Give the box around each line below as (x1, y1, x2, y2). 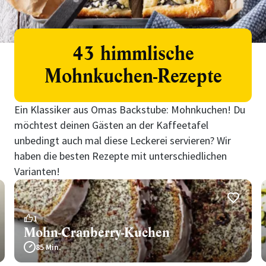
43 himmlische (72, 42, 194, 66)
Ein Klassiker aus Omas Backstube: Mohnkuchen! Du (14, 103, 245, 116)
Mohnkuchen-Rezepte (44, 64, 222, 88)
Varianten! (14, 164, 60, 178)
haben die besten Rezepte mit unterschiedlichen (14, 149, 227, 163)
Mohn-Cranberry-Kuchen (24, 224, 170, 241)
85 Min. (36, 242, 61, 252)
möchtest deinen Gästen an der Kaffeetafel (14, 118, 208, 132)
